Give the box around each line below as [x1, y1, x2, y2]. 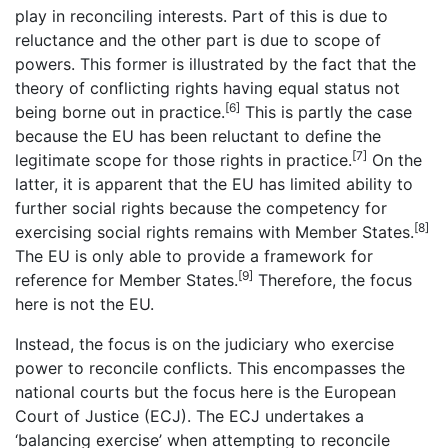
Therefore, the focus [253, 270, 412, 291]
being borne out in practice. [15, 102, 225, 123]
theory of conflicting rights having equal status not [15, 78, 400, 99]
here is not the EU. [15, 294, 154, 315]
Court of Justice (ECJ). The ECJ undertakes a [15, 406, 364, 427]
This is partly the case [240, 102, 412, 123]
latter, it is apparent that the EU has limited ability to [15, 174, 413, 195]
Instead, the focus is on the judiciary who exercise [15, 334, 394, 355]
